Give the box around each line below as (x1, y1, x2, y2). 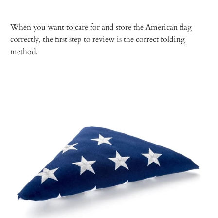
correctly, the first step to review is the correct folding (10, 34, 185, 45)
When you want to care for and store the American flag (10, 21, 192, 33)
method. (10, 46, 38, 57)
